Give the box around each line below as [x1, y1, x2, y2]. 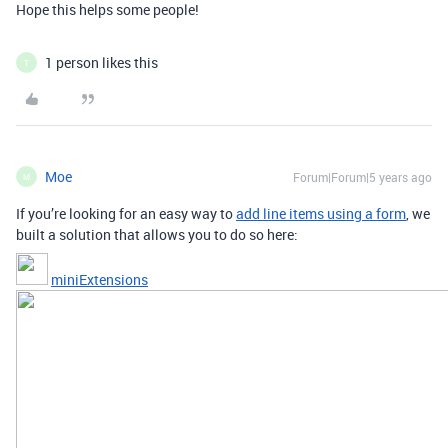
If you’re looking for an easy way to [16, 204, 236, 224]
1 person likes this [45, 53, 158, 73]
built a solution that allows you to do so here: [16, 225, 298, 245]
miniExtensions [51, 270, 148, 290]
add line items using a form [236, 204, 406, 224]
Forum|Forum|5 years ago [293, 169, 432, 186]
